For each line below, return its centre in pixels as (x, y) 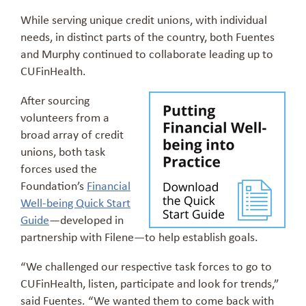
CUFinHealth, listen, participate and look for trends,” (150, 283)
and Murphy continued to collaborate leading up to (147, 54)
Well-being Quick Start (75, 203)
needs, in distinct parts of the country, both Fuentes (148, 37)
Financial (109, 185)
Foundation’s (54, 185)
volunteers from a (65, 117)
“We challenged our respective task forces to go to (146, 266)
